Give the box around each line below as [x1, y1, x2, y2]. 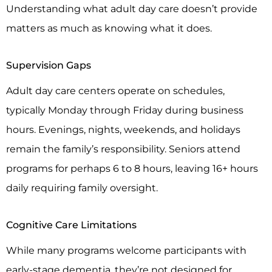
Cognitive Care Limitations [6, 218, 137, 231]
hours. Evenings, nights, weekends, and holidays [6, 123, 240, 136]
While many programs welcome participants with [6, 243, 246, 256]
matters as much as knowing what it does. [6, 22, 212, 35]
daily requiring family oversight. [6, 182, 158, 194]
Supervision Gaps [6, 59, 91, 72]
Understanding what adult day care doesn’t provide [6, 2, 257, 15]
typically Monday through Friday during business [6, 104, 243, 117]
